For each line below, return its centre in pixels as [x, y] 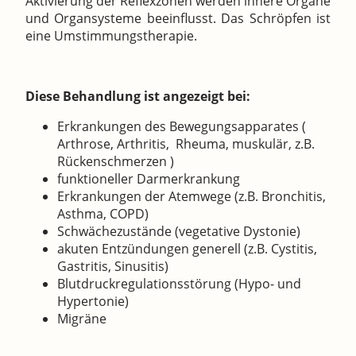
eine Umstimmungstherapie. [111, 36]
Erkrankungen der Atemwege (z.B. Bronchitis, [192, 197]
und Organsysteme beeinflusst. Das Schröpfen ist [178, 19]
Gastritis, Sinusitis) [113, 267]
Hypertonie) [93, 302]
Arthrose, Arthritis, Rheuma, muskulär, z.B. [188, 144]
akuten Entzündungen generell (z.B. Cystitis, [187, 249]
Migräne [82, 319]
